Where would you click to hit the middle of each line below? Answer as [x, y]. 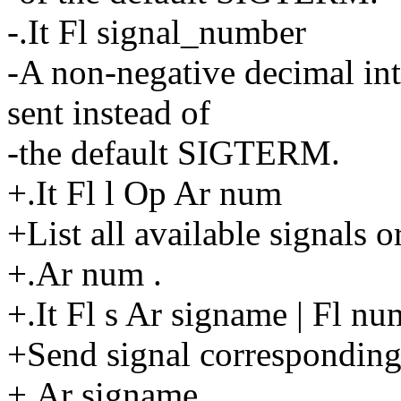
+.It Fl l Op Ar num [145, 192]
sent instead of [109, 112]
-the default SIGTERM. [174, 152]
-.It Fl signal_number [157, 31]
